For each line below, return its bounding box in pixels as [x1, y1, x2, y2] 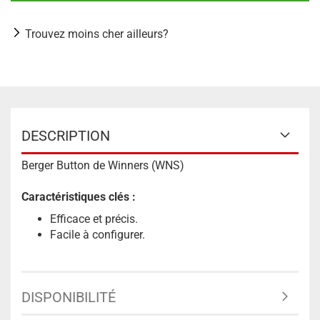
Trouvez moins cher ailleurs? [25, 27, 169, 41]
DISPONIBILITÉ [21, 289, 116, 306]
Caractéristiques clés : [21, 190, 136, 204]
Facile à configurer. [50, 228, 145, 241]
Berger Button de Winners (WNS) [21, 159, 184, 172]
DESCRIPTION [21, 127, 110, 144]
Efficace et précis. [50, 212, 138, 226]
